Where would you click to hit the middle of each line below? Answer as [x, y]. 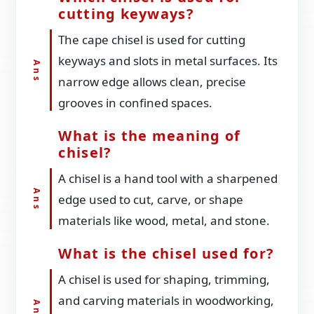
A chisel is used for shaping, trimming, [164, 280]
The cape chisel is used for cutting [152, 40]
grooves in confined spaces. [136, 103]
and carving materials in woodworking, [166, 301]
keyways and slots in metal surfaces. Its [168, 61]
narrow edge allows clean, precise [152, 82]
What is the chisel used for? [166, 254]
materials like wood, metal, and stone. [164, 221]
